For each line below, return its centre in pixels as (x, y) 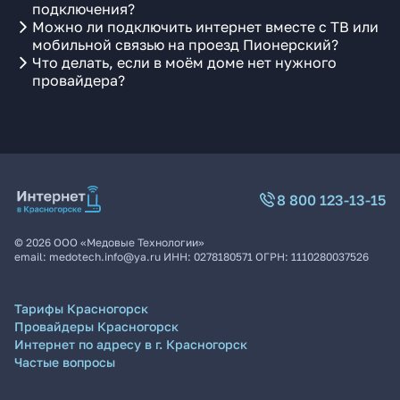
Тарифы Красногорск (81, 308)
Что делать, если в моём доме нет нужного (184, 62)
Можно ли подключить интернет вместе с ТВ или (205, 27)
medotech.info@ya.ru (105, 257)
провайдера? (79, 80)
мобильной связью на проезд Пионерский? (185, 45)
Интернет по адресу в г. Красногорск (131, 344)
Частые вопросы (65, 362)
